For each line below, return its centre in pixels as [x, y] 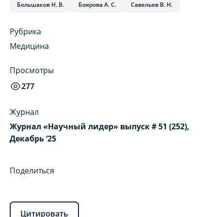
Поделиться [32, 171]
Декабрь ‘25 [33, 139]
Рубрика [25, 32]
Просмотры [32, 70]
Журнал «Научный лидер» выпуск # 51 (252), [100, 127]
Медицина [29, 46]
